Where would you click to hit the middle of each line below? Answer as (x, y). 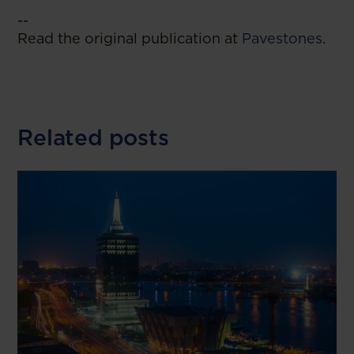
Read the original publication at (130, 38)
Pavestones (282, 38)
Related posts (93, 137)
